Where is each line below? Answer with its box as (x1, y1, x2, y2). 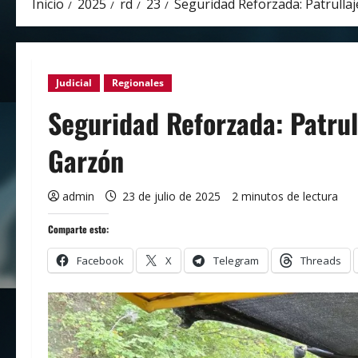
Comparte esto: (48, 222, 109, 237)
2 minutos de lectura (232, 189, 338, 205)
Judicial (56, 76, 92, 90)
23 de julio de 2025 (119, 189, 224, 205)
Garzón (48, 140, 124, 181)
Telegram (213, 253, 259, 268)
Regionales (112, 76, 164, 90)
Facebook (77, 253, 124, 268)
